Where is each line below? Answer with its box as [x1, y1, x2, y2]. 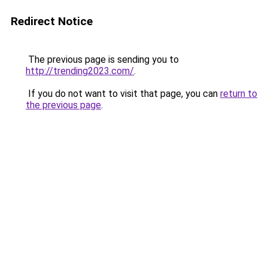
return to [220, 88, 257, 99]
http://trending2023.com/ [26, 65, 134, 77]
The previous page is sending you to [26, 54, 179, 65]
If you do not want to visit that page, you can [26, 88, 220, 99]
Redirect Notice [11, 14, 93, 28]
